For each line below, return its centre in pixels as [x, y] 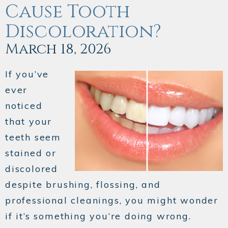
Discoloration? [83, 32]
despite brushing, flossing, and [83, 185]
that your [29, 122]
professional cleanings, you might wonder [112, 201]
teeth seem [33, 137]
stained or [31, 153]
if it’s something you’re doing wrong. [98, 216]
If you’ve [27, 74]
